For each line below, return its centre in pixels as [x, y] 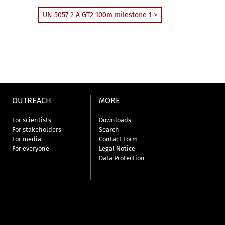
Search [109, 129]
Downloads [115, 120]
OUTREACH [32, 101]
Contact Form [119, 139]
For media [27, 139]
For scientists [32, 120]
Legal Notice [117, 148]
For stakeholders [37, 129]
